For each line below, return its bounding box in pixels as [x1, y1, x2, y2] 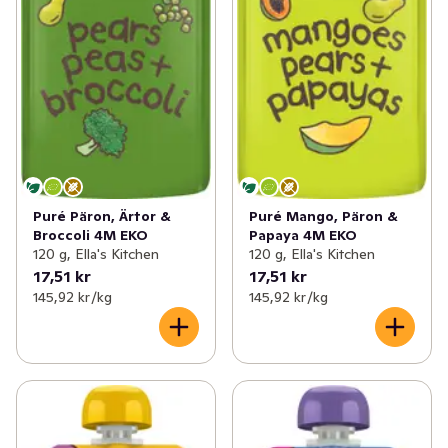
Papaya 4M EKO [249, 226, 357, 244]
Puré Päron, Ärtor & [33, 207, 171, 225]
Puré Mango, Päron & [249, 207, 398, 225]
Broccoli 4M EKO [33, 226, 148, 244]
